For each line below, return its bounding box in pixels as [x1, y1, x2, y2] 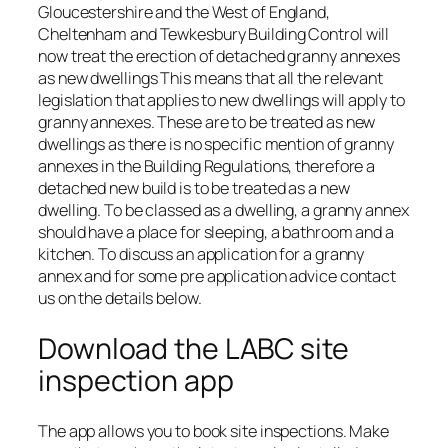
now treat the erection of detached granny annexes [38, 45, 401, 68]
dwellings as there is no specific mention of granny [38, 133, 394, 156]
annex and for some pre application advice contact [38, 265, 397, 288]
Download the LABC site [38, 328, 349, 368]
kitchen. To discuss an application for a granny [38, 243, 365, 266]
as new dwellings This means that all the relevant [38, 67, 384, 90]
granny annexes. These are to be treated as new [38, 111, 376, 134]
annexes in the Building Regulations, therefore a [38, 155, 376, 178]
